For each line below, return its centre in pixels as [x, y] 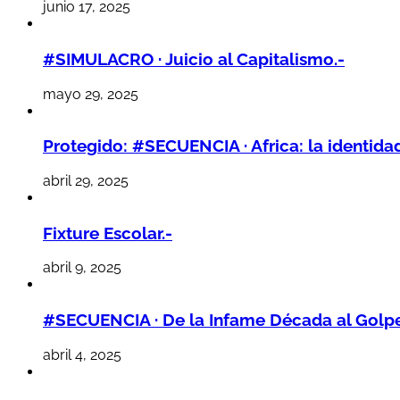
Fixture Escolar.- [108, 233]
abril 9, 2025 [82, 268]
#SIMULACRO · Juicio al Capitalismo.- [194, 58]
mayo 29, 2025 [91, 94]
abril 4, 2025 [82, 354]
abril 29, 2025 [86, 180]
